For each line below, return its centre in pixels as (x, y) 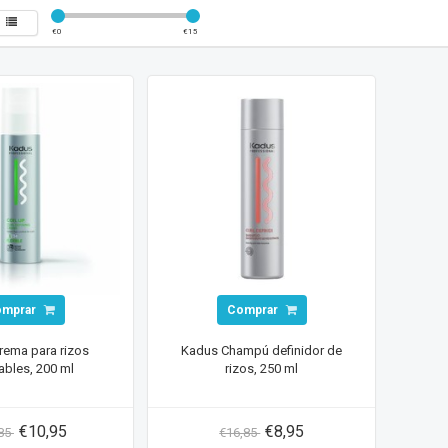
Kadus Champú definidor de (262, 351)
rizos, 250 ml (262, 369)
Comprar (253, 309)
